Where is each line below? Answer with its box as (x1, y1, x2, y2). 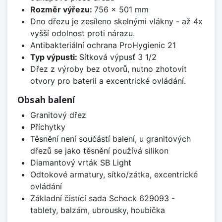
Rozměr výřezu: (30, 4, 94, 15)
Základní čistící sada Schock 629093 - (30, 193, 175, 204)
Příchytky (30, 122, 65, 132)
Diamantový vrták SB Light (30, 158, 131, 168)
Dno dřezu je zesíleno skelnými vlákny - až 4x (30, 16, 203, 27)
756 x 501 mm (94, 4, 149, 15)
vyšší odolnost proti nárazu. (30, 28, 135, 39)
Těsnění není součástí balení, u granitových (30, 134, 191, 144)
